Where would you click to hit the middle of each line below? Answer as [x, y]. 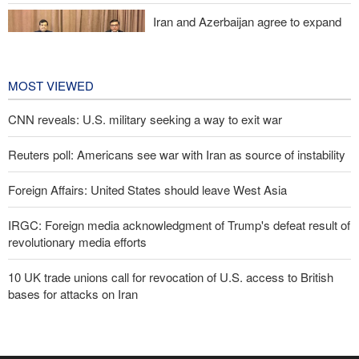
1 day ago [331, 77]
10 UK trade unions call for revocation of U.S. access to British [171, 277]
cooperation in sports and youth [235, 38]
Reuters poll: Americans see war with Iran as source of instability [177, 155]
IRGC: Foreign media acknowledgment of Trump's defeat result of [179, 225]
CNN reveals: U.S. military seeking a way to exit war [145, 119]
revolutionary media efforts [77, 242]
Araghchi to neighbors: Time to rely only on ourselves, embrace [173, 329]
